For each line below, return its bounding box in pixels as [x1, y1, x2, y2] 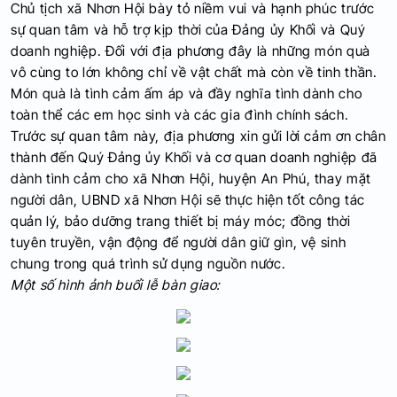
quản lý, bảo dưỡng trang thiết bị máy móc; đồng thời [11, 213, 351, 230]
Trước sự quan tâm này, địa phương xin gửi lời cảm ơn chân [11, 128, 386, 144]
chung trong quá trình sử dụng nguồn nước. [11, 255, 286, 272]
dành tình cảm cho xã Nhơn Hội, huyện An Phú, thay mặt [11, 170, 371, 187]
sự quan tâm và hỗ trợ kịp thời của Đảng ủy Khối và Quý [11, 21, 366, 38]
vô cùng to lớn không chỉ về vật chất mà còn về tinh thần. [11, 64, 378, 81]
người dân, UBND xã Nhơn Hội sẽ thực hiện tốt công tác [11, 191, 365, 208]
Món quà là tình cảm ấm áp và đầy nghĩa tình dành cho [11, 85, 362, 102]
